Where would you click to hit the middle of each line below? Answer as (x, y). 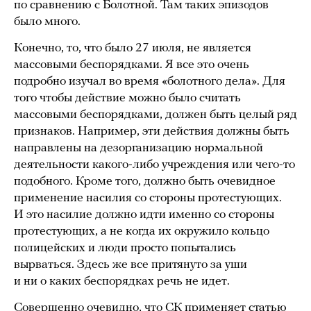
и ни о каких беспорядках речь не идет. (122, 282)
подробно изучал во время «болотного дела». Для (150, 82)
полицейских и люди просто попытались (125, 249)
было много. (47, 22)
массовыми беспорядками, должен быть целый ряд (155, 115)
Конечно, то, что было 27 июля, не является (133, 49)
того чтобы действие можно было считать (127, 99)
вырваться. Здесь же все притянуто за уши (131, 265)
